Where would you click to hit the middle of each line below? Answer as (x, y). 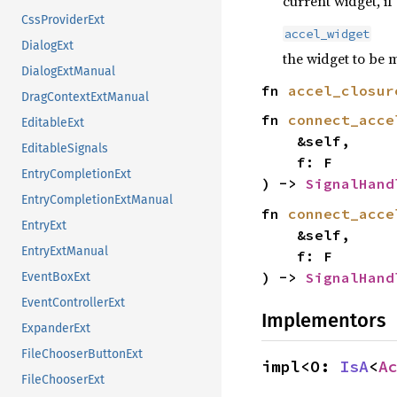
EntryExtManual (65, 251)
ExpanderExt (56, 328)
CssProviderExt (63, 19)
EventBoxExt (56, 276)
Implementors (323, 321)
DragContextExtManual (85, 97)
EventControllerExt (73, 302)
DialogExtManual (68, 71)
